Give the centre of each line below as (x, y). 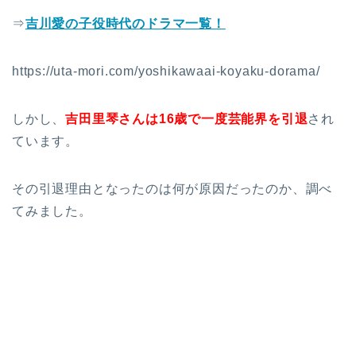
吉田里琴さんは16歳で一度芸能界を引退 (187, 119)
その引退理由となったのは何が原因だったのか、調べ (172, 189)
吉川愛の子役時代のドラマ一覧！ (125, 24)
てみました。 (52, 211)
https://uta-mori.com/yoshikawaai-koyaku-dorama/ (166, 72)
